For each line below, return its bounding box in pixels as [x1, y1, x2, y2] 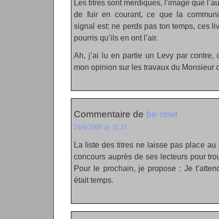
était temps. [74, 175, 113, 184]
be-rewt [146, 109, 177, 119]
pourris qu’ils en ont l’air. [74, 33, 158, 42]
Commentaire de [74, 109, 146, 119]
